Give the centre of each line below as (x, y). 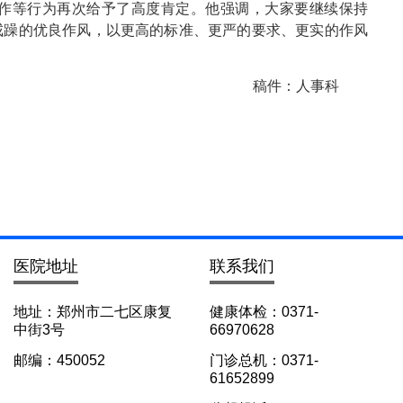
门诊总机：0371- (264, 360)
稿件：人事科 (296, 86)
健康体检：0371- (264, 312)
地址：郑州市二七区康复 (93, 312)
